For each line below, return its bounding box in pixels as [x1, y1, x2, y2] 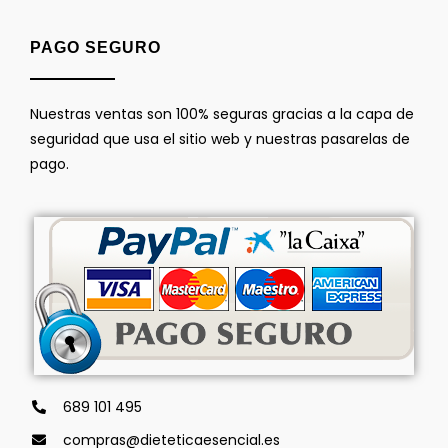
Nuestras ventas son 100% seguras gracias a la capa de [30, 103, 414, 124]
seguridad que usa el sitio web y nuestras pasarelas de [30, 128, 410, 149]
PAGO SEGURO [30, 38, 161, 56]
